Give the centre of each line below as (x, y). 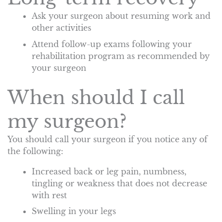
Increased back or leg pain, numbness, (109, 171)
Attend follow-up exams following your (112, 44)
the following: (35, 151)
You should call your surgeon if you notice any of (108, 139)
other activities (62, 28)
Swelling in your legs (74, 211)
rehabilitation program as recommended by (121, 56)
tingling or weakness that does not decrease (120, 183)
